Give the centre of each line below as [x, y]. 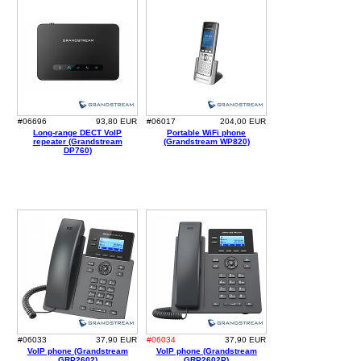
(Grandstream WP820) [206, 142]
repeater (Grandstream [77, 142]
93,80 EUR [117, 122]
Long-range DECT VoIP [78, 133]
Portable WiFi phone [207, 133]
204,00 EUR [243, 122]
